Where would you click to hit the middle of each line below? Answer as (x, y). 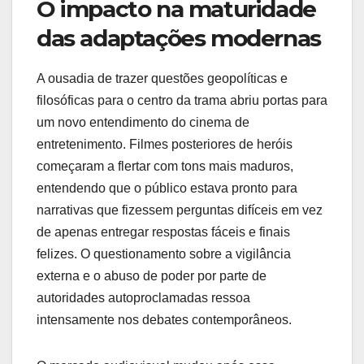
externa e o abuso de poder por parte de (152, 275)
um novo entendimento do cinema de (143, 122)
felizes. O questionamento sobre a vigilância (164, 253)
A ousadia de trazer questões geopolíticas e (162, 78)
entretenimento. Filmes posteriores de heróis (165, 144)
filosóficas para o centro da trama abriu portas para (182, 100)
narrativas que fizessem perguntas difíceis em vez (180, 210)
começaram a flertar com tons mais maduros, (165, 166)
